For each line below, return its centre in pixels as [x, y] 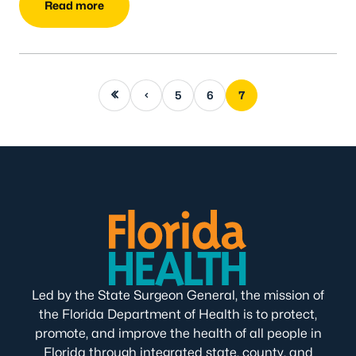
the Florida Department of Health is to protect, [178, 314]
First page [114, 94]
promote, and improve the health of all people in [178, 333]
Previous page [145, 94]
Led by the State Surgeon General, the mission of [178, 295]
